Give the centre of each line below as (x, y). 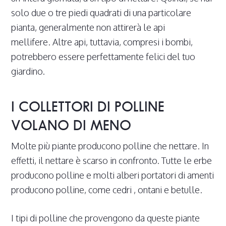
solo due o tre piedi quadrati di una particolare (101, 13)
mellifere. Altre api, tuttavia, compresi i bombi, (102, 42)
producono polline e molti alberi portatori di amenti (113, 175)
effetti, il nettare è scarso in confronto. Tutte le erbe (112, 161)
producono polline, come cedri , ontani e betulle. (107, 190)
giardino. (28, 71)
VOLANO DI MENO (71, 125)
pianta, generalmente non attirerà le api (88, 27)
